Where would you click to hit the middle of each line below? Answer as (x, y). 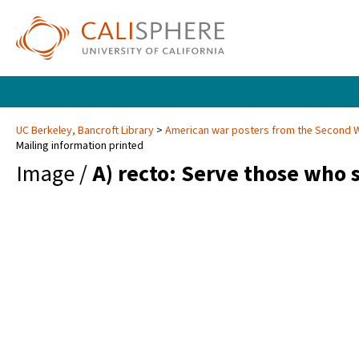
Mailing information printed (80, 146)
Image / (54, 174)
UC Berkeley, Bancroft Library (86, 131)
